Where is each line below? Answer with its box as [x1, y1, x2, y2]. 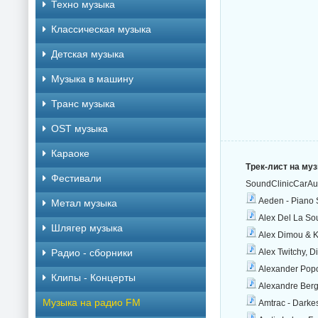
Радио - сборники [51, 247, 133, 258]
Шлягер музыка [51, 222, 123, 234]
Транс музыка [51, 98, 115, 109]
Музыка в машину [51, 73, 133, 84]
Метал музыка [51, 197, 117, 209]
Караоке [51, 148, 89, 159]
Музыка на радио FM [43, 297, 141, 308]
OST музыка [51, 123, 108, 134]
